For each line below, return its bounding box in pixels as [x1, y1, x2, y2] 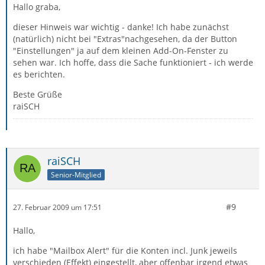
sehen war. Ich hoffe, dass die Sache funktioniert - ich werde [13, 57, 253, 68]
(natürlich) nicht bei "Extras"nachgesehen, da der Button [13, 33, 237, 44]
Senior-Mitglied [51, 169, 101, 180]
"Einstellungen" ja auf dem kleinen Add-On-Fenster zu [13, 45, 228, 56]
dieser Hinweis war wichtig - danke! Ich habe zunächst [13, 21, 229, 33]
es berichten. [13, 69, 65, 80]
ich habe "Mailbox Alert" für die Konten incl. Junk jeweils [13, 245, 237, 256]
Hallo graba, [13, 1, 60, 12]
